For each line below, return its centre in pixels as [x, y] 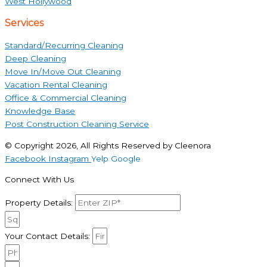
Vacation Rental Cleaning [56, 84]
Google [126, 158]
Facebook [25, 158]
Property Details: [40, 203]
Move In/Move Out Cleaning [63, 71]
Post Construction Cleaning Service [77, 124]
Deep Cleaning [35, 58]
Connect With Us [39, 180]
